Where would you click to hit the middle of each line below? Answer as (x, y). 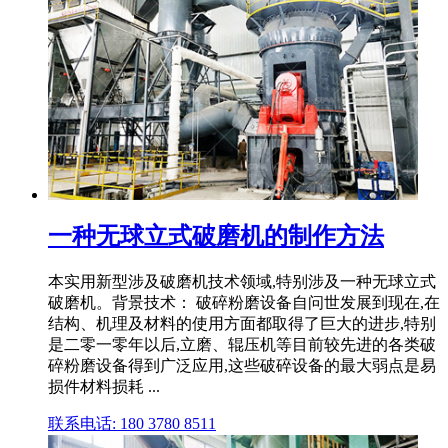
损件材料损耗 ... (104, 386)
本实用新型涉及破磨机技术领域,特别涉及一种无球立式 (242, 281)
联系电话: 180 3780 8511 (132, 423)
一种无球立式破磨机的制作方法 (216, 236)
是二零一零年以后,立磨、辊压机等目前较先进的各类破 (242, 344)
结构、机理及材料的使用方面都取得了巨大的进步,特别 (242, 323)
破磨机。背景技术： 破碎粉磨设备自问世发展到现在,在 (244, 302)
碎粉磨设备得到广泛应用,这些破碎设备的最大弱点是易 (242, 365)
